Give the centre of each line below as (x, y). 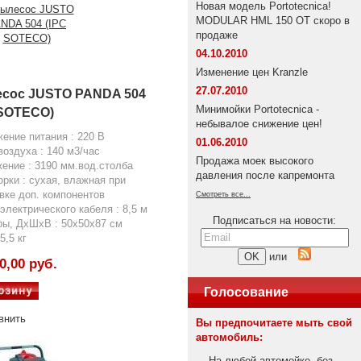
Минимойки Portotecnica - (257, 109)
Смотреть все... (223, 194)
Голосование (246, 292)
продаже (217, 35)
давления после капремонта (265, 175)
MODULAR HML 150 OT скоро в (273, 21)
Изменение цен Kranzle (252, 72)
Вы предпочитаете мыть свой (274, 323)
